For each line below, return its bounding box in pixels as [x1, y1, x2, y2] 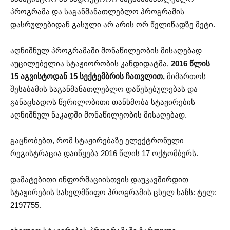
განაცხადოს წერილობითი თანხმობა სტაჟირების [10, 97, 195, 106]
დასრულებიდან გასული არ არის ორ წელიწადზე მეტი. [10, 20, 215, 29]
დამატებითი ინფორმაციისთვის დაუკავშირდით [10, 175, 188, 184]
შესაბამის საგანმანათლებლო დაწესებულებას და [10, 84, 198, 93]
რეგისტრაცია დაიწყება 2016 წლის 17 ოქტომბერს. [10, 149, 198, 158]
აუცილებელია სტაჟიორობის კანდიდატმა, [10, 59, 169, 68]
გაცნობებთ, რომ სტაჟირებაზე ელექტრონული [10, 136, 184, 145]
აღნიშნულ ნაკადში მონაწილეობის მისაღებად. [10, 110, 187, 119]
